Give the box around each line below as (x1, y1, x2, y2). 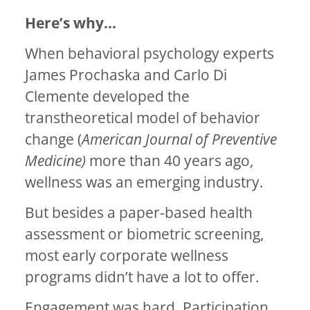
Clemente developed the (25, 86, 190, 107)
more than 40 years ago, (86, 151, 253, 171)
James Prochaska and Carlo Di (25, 65, 227, 85)
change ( (25, 129, 82, 149)
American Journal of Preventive (82, 129, 277, 149)
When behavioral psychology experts (25, 44, 274, 64)
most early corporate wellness (25, 246, 228, 266)
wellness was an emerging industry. (25, 172, 264, 192)
